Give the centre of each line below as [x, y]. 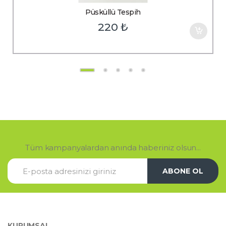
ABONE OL [183, 171]
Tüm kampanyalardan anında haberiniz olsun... [113, 148]
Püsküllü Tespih [113, 12]
